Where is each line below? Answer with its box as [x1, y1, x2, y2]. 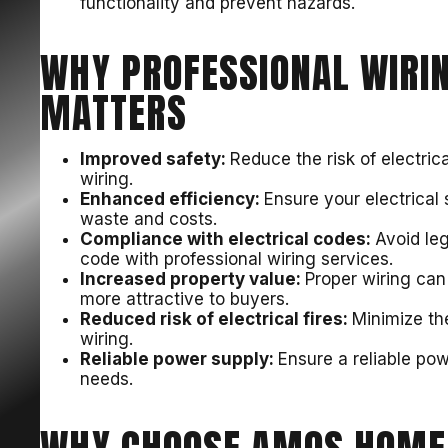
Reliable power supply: [80, 349, 279, 370]
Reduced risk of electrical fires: [80, 309, 353, 330]
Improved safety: [80, 149, 231, 170]
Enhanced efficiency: [80, 189, 265, 210]
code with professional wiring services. [80, 249, 394, 270]
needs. [80, 369, 134, 390]
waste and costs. [80, 209, 218, 230]
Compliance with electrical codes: [80, 229, 376, 250]
